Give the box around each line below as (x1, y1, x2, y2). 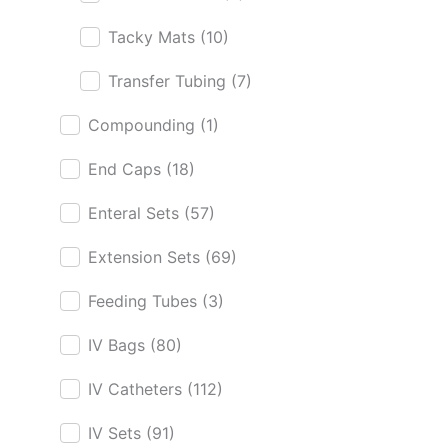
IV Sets (88, 423, 146, 443)
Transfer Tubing (108, 71, 231, 91)
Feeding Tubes (88, 291, 202, 311)
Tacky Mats (108, 27, 200, 47)
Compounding (88, 115, 200, 135)
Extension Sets (88, 247, 205, 267)
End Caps (88, 159, 166, 179)
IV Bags (88, 335, 150, 355)
